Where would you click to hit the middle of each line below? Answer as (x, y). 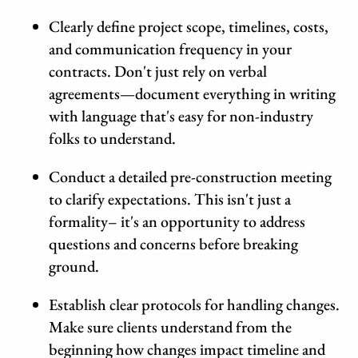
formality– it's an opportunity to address (177, 222)
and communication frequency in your (171, 49)
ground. (74, 267)
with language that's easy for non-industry (181, 116)
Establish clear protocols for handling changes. (195, 305)
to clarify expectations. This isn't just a (170, 199)
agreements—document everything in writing (193, 94)
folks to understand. (113, 139)
